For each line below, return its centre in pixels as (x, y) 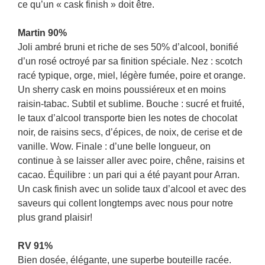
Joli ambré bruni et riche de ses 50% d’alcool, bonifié (128, 47)
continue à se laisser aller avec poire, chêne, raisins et (131, 161)
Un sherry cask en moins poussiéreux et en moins (122, 90)
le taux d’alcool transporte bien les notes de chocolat (127, 118)
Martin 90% (42, 33)
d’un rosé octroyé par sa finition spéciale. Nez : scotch (130, 61)
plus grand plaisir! (55, 217)
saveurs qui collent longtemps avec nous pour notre (125, 203)
